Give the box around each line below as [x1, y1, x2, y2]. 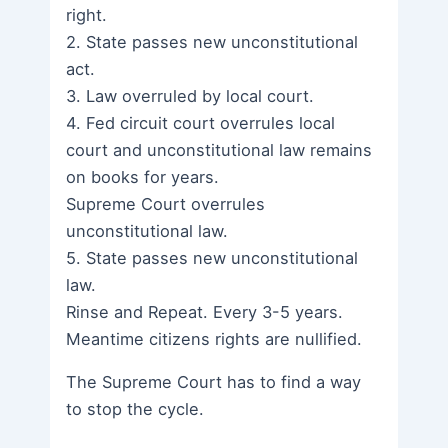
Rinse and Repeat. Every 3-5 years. [66, 302, 344, 323]
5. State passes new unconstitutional [66, 248, 359, 269]
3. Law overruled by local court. [66, 86, 315, 107]
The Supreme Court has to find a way [66, 372, 362, 393]
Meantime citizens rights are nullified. [66, 329, 363, 350]
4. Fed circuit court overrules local [66, 113, 336, 134]
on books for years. [66, 167, 220, 188]
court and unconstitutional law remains [66, 140, 373, 161]
